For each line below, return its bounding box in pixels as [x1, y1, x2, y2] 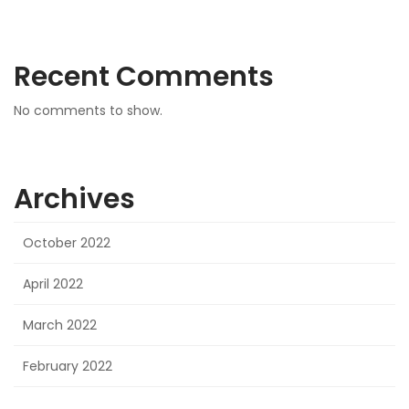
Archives [14, 179, 135, 218]
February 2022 [23, 356, 112, 375]
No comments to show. [14, 100, 163, 120]
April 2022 [23, 274, 83, 293]
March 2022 [23, 315, 97, 334]
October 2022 [23, 233, 110, 252]
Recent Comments [14, 57, 274, 96]
